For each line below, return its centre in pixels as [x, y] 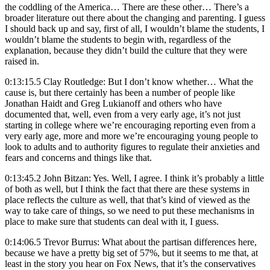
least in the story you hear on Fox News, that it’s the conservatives [130, 263]
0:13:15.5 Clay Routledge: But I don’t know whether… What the [129, 81]
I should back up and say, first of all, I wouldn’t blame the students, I [135, 28]
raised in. [22, 61]
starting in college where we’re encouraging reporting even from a [130, 125]
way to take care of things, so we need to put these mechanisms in [130, 210]
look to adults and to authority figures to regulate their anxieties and [132, 146]
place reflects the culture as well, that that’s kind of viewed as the [127, 199]
